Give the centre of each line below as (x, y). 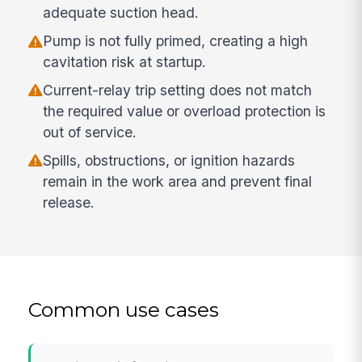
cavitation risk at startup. (125, 62)
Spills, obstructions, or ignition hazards (169, 160)
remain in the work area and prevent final (178, 181)
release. (69, 202)
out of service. (90, 132)
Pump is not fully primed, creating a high (176, 41)
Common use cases (124, 310)
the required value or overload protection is (185, 111)
